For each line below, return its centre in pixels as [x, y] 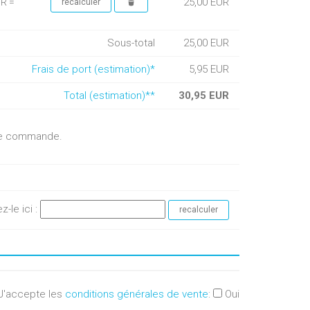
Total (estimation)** [109, 95]
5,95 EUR [209, 69]
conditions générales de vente [137, 294]
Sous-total [133, 43]
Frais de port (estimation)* [93, 69]
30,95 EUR [204, 95]
